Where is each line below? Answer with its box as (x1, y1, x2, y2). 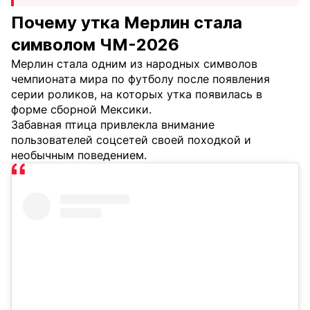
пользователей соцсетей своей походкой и (11, 133, 251, 147)
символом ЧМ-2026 (11, 35, 179, 55)
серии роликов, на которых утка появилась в (11, 87, 262, 101)
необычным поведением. (11, 148, 147, 162)
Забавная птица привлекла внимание (11, 118, 215, 131)
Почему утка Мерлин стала (11, 12, 242, 33)
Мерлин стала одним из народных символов (11, 57, 257, 71)
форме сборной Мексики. (11, 102, 152, 116)
